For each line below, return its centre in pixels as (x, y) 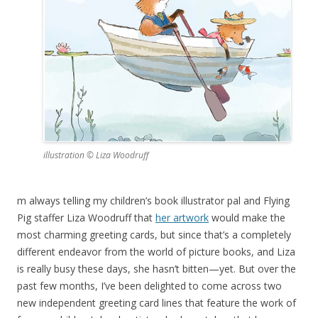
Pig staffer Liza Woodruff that (86, 217)
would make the (247, 217)
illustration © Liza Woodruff (96, 155)
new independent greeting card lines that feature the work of (157, 302)
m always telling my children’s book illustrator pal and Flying (153, 200)
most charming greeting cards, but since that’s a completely (154, 234)
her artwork (182, 217)
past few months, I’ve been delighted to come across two (149, 285)
